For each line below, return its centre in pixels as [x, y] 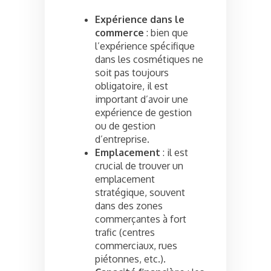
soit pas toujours [132, 72]
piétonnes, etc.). [130, 259]
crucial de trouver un [139, 165]
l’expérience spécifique [145, 46]
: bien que [166, 32]
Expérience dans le [140, 19]
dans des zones [129, 205]
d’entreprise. [122, 139]
